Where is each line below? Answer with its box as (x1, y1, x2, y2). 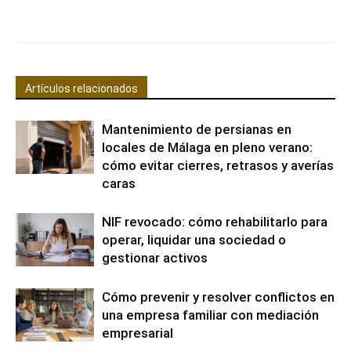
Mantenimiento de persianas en (102, 121, 291, 137)
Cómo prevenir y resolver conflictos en (102, 288, 335, 305)
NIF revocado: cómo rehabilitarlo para (102, 213, 327, 230)
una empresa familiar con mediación (102, 306, 319, 323)
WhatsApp (302, 3, 344, 16)
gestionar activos (102, 249, 208, 266)
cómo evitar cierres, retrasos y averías (102, 157, 334, 173)
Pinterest (208, 3, 244, 16)
